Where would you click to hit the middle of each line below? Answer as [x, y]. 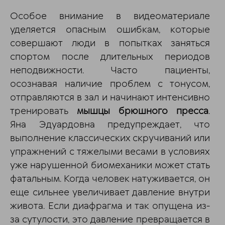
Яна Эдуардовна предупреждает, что [110, 125]
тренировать [43, 111]
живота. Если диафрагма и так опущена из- [110, 206]
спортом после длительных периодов [110, 57]
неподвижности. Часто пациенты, [110, 70]
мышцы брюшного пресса [143, 111]
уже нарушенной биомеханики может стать [110, 165]
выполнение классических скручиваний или [110, 138]
